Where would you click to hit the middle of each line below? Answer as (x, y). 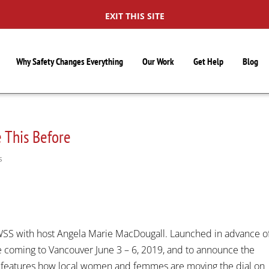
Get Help (209, 61)
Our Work (159, 61)
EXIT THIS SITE (134, 16)
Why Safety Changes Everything (70, 61)
